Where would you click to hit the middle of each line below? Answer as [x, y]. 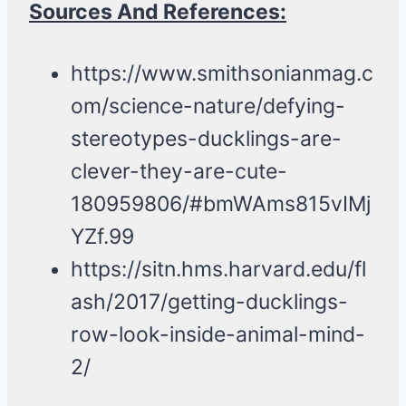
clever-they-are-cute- [179, 172]
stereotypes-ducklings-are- [206, 139]
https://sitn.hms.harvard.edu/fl [218, 270]
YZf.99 [102, 237]
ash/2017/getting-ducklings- [209, 302]
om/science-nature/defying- [208, 106]
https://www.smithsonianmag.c [222, 74]
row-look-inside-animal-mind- [218, 335]
